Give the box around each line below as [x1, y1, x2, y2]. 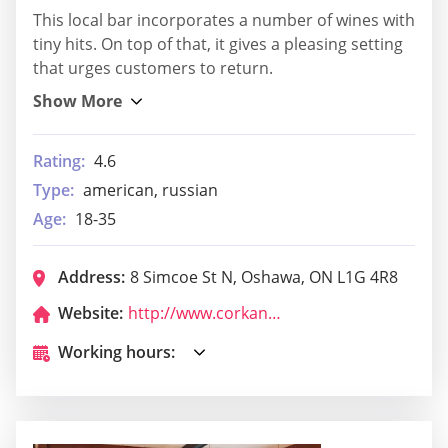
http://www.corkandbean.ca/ [268, 302, 281, 325]
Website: [58, 302, 123, 325]
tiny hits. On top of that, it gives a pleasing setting [33, 33, 403, 56]
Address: [58, 266, 125, 289]
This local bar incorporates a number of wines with [33, 9, 415, 32]
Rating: [33, 150, 85, 173]
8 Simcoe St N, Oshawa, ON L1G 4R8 [130, 266, 398, 289]
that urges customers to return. [33, 57, 273, 80]
